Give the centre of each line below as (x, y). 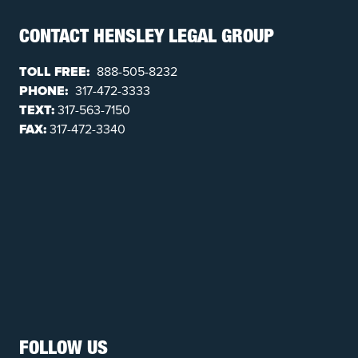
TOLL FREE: (54, 71)
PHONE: (44, 90)
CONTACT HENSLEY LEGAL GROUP (147, 38)
